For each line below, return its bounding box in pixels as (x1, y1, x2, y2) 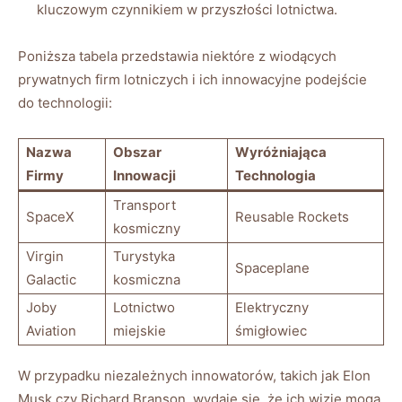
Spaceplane (235, 258, 310, 276)
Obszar (113, 143, 162, 161)
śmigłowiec (235, 321, 307, 339)
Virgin (26, 247, 64, 265)
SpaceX (26, 207, 74, 225)
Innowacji (113, 166, 176, 184)
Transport (113, 196, 176, 214)
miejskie (113, 321, 166, 339)
